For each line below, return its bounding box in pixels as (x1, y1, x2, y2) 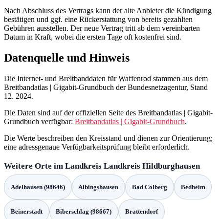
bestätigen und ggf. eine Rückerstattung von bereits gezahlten (4, 15, 193, 24)
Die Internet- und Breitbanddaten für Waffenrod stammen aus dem (4, 74, 208, 83)
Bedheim (180, 183, 205, 191)
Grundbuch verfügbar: (4, 117, 75, 126)
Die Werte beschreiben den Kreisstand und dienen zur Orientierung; (4, 134, 213, 143)
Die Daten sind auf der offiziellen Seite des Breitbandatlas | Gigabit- (4, 109, 213, 117)
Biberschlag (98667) (56, 207, 112, 215)
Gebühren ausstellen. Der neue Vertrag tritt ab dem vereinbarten (4, 24, 200, 33)
